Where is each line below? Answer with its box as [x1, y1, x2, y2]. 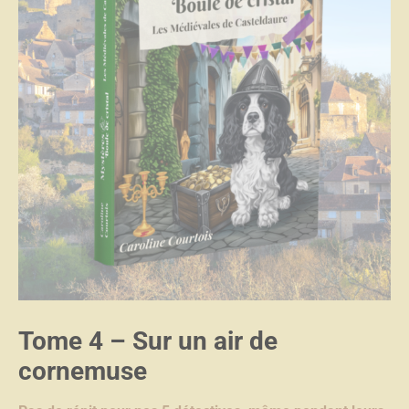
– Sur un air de [103, 326, 278, 357]
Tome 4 [18, 326, 103, 357]
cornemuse [18, 356, 147, 387]
